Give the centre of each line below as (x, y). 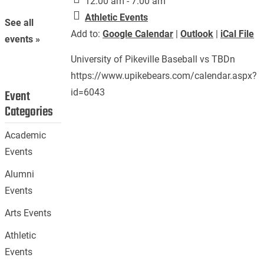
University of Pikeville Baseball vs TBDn (153, 59)
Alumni (20, 174)
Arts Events (28, 213)
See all (19, 23)
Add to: (87, 34)
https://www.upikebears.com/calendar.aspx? (164, 76)
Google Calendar (138, 34)
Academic (26, 136)
